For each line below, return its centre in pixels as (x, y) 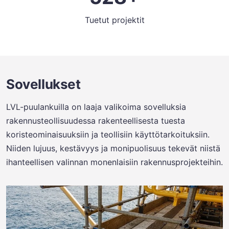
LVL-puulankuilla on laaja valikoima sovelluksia (96, 107)
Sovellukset (43, 84)
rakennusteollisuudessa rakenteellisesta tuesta (96, 121)
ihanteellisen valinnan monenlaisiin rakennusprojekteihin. (114, 162)
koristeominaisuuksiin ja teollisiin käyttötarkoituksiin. (108, 134)
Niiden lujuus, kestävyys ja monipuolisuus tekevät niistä (113, 148)
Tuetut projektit (114, 20)
